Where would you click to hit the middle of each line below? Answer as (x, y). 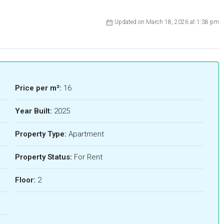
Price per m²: (38, 88)
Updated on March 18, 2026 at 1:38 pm (166, 22)
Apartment (86, 134)
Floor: (25, 180)
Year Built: (33, 111)
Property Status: (43, 157)
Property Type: (40, 134)
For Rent (88, 157)
